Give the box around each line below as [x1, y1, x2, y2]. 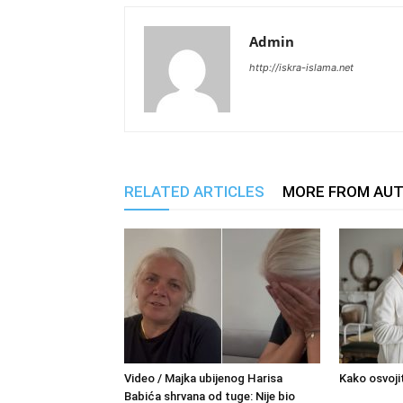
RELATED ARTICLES [124, 183, 264, 201]
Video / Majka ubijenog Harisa [124, 372, 282, 385]
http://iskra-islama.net [249, 61, 354, 74]
